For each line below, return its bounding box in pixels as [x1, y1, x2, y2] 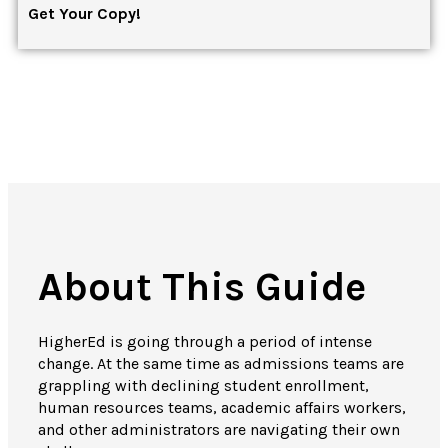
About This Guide [38, 262, 366, 310]
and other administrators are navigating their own [38, 420, 400, 440]
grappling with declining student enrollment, [38, 376, 369, 396]
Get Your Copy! [28, 3, 141, 23]
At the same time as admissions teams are [97, 354, 404, 374]
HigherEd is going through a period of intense [38, 332, 372, 352]
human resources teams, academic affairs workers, [38, 398, 406, 418]
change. [38, 354, 97, 374]
